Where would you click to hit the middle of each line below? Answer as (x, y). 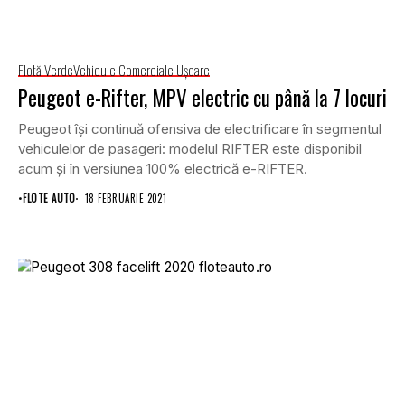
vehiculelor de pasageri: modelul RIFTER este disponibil (190, 149)
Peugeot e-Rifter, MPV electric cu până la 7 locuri (202, 98)
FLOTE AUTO (49, 198)
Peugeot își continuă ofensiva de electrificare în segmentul (200, 129)
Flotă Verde (46, 70)
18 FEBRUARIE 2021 (126, 198)
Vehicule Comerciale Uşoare (141, 70)
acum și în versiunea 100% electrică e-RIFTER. (163, 169)
